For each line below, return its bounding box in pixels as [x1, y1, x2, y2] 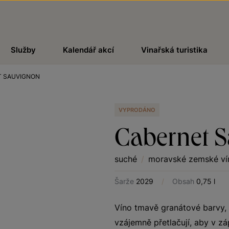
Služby [10, 45, 36, 55]
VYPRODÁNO [119, 106, 155, 113]
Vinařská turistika [141, 45, 208, 55]
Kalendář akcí [62, 45, 114, 55]
